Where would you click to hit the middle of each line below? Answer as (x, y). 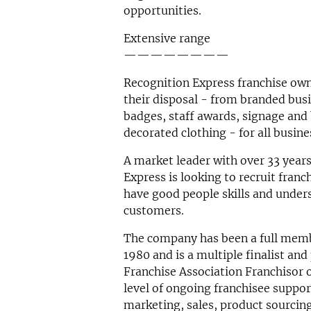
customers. (153, 211)
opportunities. (162, 11)
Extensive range (167, 39)
